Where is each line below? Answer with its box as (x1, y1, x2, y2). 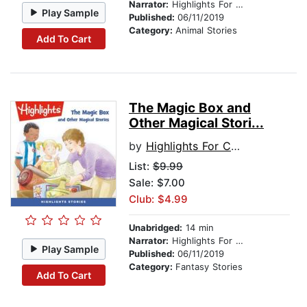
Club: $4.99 (129, 193, 188, 206)
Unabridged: (129, 222, 182, 234)
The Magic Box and (129, 100, 251, 116)
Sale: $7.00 (129, 176, 185, 190)
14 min (182, 222, 214, 234)
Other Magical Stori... (129, 115, 264, 132)
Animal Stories (175, 25, 237, 36)
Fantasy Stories (175, 261, 243, 273)
